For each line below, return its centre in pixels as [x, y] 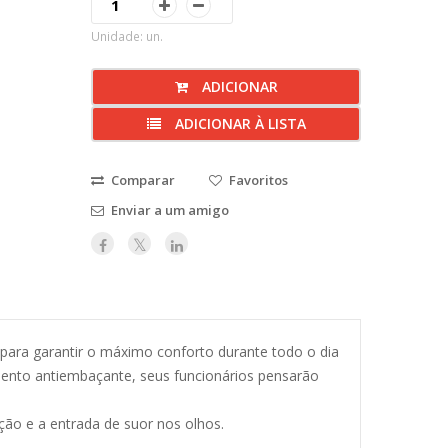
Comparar [143, 180]
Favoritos [258, 180]
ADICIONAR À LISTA [238, 123]
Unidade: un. [127, 36]
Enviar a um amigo [170, 210]
